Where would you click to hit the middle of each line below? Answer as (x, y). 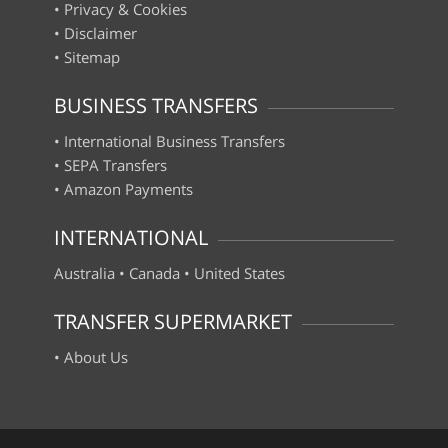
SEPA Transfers (115, 165)
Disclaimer (100, 33)
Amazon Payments (128, 189)
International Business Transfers (174, 141)
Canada (154, 273)
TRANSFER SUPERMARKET (173, 321)
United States (239, 273)
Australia (84, 273)
